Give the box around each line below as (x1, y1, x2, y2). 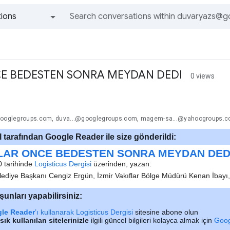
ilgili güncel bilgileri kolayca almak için (89, 216, 214, 225)
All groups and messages (34, 31, 41, 41)
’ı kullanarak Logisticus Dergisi (35, 208, 133, 217)
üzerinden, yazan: (91, 160, 151, 168)
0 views (190, 72, 215, 80)
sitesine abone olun (133, 208, 198, 217)
